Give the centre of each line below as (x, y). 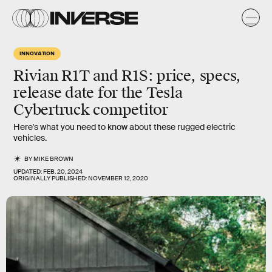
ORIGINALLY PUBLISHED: (51, 178)
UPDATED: (28, 172)
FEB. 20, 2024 (63, 172)
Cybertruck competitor (91, 110)
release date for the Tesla (98, 93)
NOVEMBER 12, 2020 (118, 178)
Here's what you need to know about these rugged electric (124, 127)
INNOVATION (37, 53)
